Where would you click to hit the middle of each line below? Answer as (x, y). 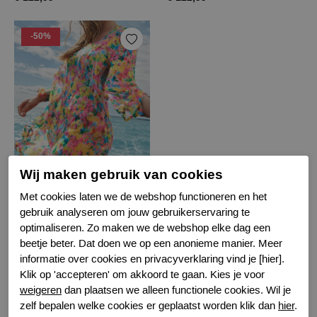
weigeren (41, 290)
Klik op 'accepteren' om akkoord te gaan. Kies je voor (142, 274)
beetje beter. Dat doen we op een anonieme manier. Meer (151, 243)
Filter (158, 267)
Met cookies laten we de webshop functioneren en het (143, 196)
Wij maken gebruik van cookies (121, 174)
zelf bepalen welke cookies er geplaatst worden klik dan (149, 305)
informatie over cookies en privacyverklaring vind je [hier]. (152, 259)
